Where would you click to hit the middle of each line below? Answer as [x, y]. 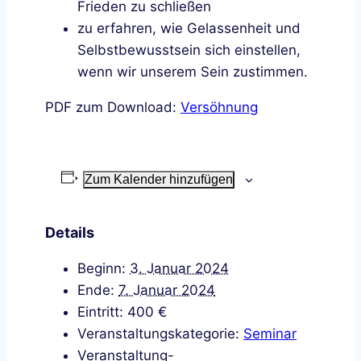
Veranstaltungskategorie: [158, 333]
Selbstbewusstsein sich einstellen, [189, 50]
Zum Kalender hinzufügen [159, 180]
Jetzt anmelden [180, 142]
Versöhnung [219, 107]
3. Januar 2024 [179, 268]
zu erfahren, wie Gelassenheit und [189, 28]
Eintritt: [100, 311]
